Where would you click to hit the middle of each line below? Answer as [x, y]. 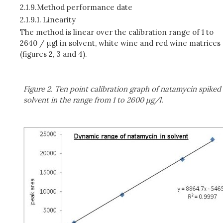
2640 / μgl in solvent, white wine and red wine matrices [120, 43]
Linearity [59, 19]
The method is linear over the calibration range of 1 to [117, 32]
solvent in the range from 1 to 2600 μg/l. [94, 100]
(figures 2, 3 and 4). [54, 54]
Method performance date [85, 7]
